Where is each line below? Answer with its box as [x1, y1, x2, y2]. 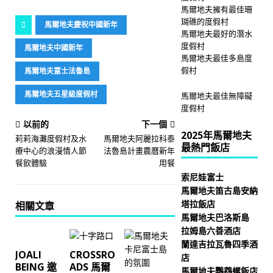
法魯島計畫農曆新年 [104, 145, 175, 156]
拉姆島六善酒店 [180, 225, 241, 236]
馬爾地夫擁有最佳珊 [180, 4, 252, 15]
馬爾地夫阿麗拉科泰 [104, 133, 175, 144]
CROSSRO [69, 248, 116, 261]
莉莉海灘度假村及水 [15, 133, 87, 144]
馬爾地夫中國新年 [24, 43, 83, 53]
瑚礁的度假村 [180, 16, 229, 27]
